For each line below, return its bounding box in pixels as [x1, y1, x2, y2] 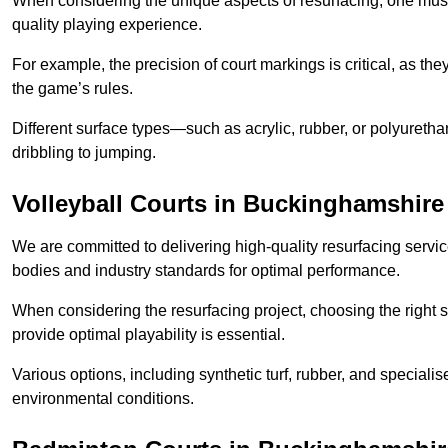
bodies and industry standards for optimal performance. [12, 262, 400, 280]
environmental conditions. [12, 390, 194, 408]
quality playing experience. [12, 16, 202, 34]
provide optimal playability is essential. [12, 326, 285, 344]
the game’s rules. [12, 80, 133, 98]
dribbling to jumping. [12, 144, 156, 162]
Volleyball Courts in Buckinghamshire [12, 190, 444, 218]
